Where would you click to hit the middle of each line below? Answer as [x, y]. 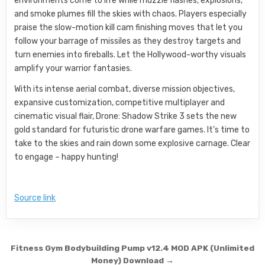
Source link [35, 198]
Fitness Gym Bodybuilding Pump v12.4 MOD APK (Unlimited [132, 248]
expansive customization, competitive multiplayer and [120, 102]
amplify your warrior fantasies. [73, 68]
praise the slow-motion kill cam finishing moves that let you [129, 27]
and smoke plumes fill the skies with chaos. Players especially [131, 14]
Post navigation [72, 249]
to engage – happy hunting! [67, 157]
